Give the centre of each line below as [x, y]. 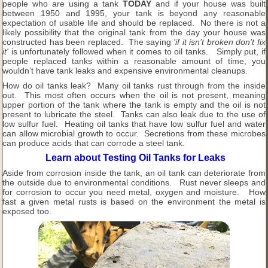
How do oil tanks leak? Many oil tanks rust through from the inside [134, 85]
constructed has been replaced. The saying [87, 42]
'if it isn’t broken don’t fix [218, 42]
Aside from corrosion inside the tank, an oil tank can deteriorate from [134, 173]
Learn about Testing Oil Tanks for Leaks [135, 157]
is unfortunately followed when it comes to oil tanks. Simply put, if [137, 51]
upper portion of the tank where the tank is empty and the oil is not [134, 104]
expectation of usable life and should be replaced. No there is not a [134, 22]
